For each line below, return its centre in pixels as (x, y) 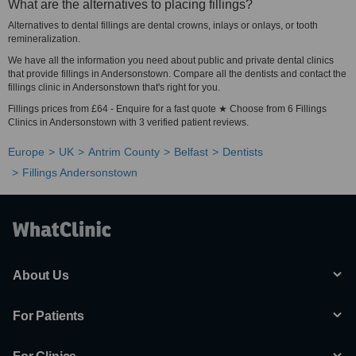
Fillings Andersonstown (80, 172)
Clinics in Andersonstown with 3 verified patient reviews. (128, 122)
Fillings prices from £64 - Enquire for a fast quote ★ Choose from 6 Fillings (167, 109)
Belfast (191, 152)
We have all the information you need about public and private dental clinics (171, 60)
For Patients (49, 316)
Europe (26, 152)
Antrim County (124, 152)
